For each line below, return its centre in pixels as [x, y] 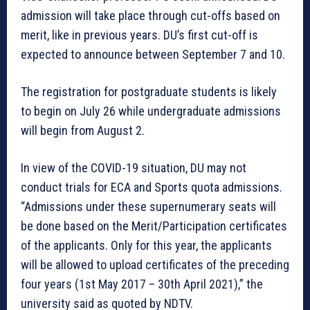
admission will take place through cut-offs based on [151, 16]
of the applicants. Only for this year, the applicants [146, 246]
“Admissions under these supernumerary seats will [148, 207]
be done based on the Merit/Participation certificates [154, 226]
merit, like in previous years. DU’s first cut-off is [139, 35]
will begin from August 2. [83, 131]
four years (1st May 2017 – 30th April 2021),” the [142, 284]
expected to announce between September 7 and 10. [153, 55]
